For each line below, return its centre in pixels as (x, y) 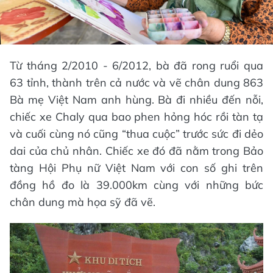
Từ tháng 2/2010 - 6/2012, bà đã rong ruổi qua (136, 65)
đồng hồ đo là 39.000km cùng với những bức (136, 185)
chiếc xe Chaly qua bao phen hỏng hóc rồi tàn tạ (136, 116)
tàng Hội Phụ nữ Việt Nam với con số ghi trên (136, 168)
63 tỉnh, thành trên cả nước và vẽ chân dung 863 (136, 82)
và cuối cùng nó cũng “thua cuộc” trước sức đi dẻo (136, 133)
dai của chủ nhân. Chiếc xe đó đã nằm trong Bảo (136, 151)
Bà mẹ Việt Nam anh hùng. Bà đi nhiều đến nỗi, (136, 99)
